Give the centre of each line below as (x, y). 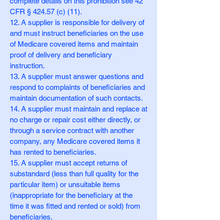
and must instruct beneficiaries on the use (77, 33)
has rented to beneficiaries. (53, 152)
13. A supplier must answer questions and (77, 76)
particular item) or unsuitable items (65, 184)
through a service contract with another (72, 130)
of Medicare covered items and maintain (74, 44)
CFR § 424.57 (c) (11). (46, 12)
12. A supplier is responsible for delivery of (77, 22)
